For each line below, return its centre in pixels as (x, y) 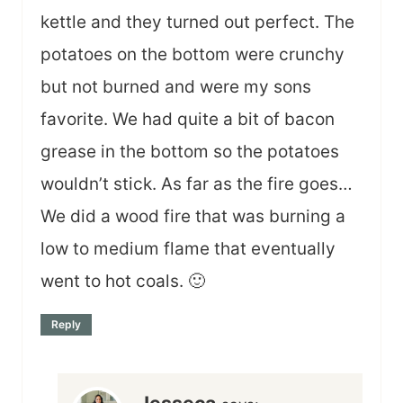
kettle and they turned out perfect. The (197, 22)
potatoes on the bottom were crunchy (193, 55)
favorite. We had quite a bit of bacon (188, 120)
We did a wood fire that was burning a (193, 217)
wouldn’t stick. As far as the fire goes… (197, 184)
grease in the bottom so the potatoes (190, 152)
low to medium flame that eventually (188, 249)
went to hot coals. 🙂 (123, 282)
